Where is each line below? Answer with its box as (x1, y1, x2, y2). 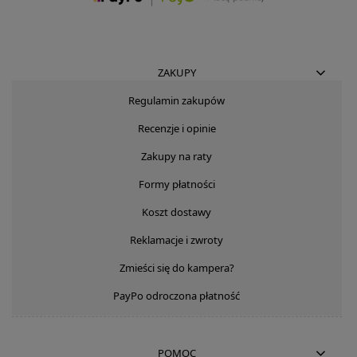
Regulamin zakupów (128, 92, 226, 108)
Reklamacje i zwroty (130, 232, 224, 247)
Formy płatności (138, 176, 215, 191)
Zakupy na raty (141, 148, 213, 163)
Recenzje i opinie (137, 120, 216, 135)
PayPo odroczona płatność (113, 288, 241, 303)
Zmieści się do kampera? (119, 260, 234, 275)
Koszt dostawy (142, 204, 212, 219)
